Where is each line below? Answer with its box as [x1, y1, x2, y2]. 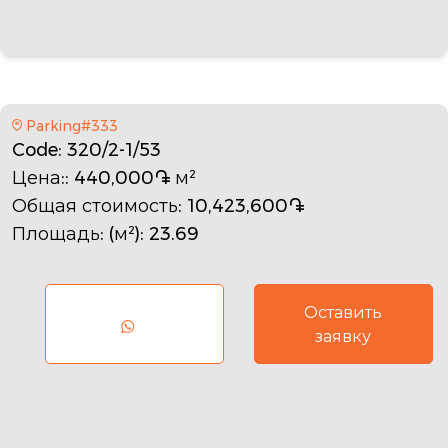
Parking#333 [25, 115, 118, 136]
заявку [315, 324, 372, 348]
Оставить [304, 300, 383, 324]
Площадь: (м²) [12, 220, 140, 247]
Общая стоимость [12, 192, 178, 219]
